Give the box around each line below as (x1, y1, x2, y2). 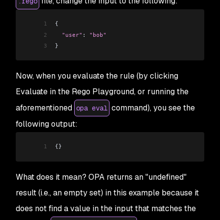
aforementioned (16, 103, 74, 113)
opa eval (76, 104, 108, 113)
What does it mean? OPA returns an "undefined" (16, 171, 187, 182)
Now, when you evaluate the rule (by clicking (16, 71, 178, 82)
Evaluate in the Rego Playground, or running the (16, 86, 189, 97)
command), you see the (110, 103, 195, 113)
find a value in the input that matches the (49, 203, 196, 214)
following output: (16, 119, 78, 130)
